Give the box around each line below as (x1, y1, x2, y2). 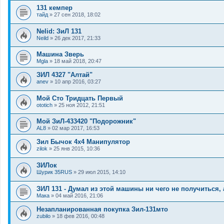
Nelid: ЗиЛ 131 (36, 27, 81, 35)
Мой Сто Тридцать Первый (36, 94, 123, 102)
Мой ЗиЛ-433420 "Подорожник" (36, 117, 136, 125)
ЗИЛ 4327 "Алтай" (36, 71, 92, 79)
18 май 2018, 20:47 (54, 58, 101, 64)
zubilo (36, 212, 50, 219)
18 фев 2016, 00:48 (56, 212, 104, 219)
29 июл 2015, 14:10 (78, 169, 125, 175)
